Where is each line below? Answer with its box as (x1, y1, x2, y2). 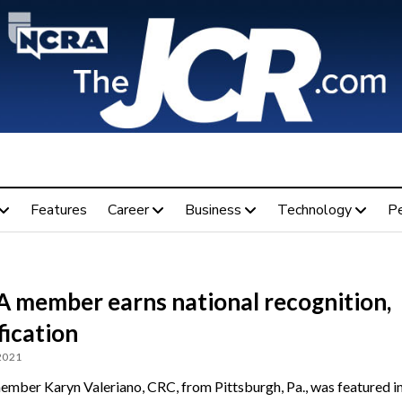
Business (184, 199, 241, 220)
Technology (276, 199, 352, 220)
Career (107, 199, 149, 220)
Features (30, 199, 87, 220)
